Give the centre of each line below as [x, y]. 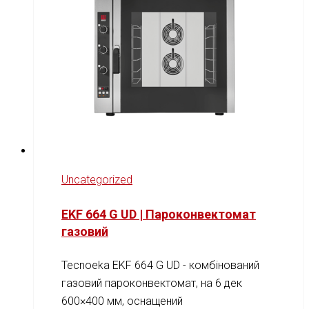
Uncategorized [97, 179]
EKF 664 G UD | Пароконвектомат [159, 214]
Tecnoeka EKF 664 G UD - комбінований [160, 265]
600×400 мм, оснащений [122, 301]
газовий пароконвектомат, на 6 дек [152, 283]
